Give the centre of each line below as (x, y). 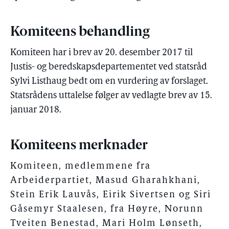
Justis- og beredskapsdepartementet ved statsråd (109, 67)
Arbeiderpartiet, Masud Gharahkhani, (105, 181)
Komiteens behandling (80, 32)
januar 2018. (36, 110)
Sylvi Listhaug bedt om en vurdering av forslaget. (109, 82)
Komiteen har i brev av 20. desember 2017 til (101, 53)
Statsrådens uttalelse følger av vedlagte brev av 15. (111, 96)
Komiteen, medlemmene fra (81, 166)
